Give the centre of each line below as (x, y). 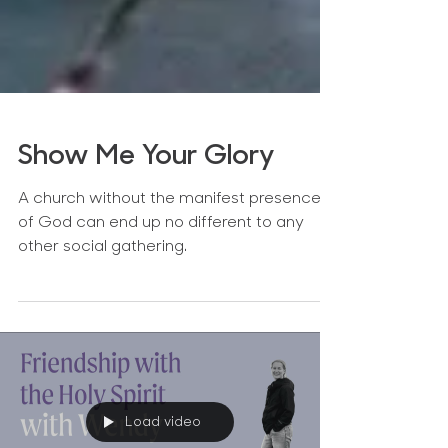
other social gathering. (102, 307)
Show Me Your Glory (146, 217)
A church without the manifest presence (169, 259)
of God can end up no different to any (161, 283)
